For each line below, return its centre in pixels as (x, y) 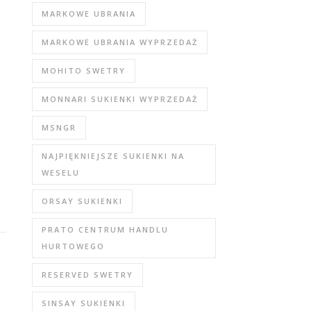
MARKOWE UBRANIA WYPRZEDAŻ (120, 42)
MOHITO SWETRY (84, 70)
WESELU (61, 173)
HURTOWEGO (73, 246)
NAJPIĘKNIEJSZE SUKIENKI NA (113, 156)
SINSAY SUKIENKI (84, 303)
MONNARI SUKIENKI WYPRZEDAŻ (120, 99)
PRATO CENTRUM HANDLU (105, 229)
